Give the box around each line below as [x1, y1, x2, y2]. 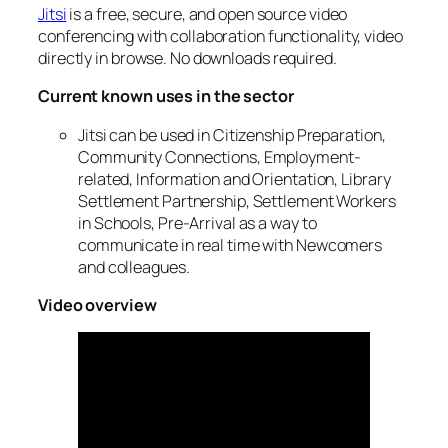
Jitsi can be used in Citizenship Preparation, [78, 123, 386, 146]
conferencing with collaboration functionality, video [38, 25, 403, 48]
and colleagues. [78, 255, 190, 278]
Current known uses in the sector [38, 85, 294, 108]
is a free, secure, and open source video [66, 3, 348, 26]
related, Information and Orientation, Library [78, 167, 391, 190]
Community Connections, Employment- [78, 145, 361, 168]
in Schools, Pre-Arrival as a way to [78, 211, 317, 234]
